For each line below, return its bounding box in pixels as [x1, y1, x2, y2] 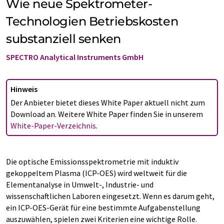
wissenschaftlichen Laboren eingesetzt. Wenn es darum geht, [6, 191, 214, 201]
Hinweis [10, 84, 37, 94]
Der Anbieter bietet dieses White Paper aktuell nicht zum [10, 97, 205, 107]
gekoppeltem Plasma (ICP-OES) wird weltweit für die [6, 168, 187, 178]
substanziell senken [6, 31, 121, 46]
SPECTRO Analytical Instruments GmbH [6, 52, 143, 62]
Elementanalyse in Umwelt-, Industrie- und [6, 179, 153, 189]
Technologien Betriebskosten [6, 14, 178, 28]
